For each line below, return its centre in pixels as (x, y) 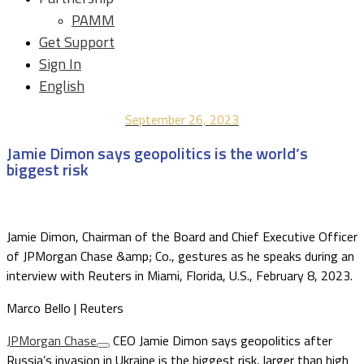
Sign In (60, 64)
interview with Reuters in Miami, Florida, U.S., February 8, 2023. (181, 275)
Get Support (77, 42)
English (62, 86)
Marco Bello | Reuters (65, 308)
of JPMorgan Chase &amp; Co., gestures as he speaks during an (180, 256)
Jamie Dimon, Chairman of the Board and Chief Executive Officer (182, 236)
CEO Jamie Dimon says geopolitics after (221, 340)
